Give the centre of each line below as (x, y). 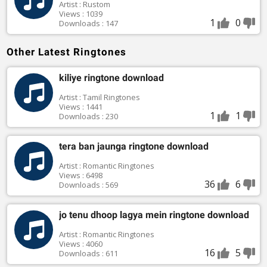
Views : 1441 (80, 107)
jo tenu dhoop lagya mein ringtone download (154, 215)
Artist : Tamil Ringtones (99, 97)
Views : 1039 (80, 14)
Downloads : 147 (88, 24)
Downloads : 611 (88, 254)
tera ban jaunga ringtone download (133, 147)
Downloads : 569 (88, 185)
